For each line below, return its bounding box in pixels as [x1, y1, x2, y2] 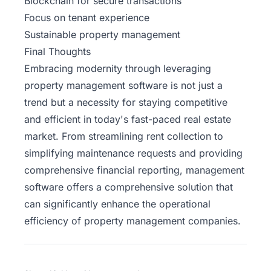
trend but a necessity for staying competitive [24, 96, 227, 109]
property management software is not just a [24, 79, 223, 92]
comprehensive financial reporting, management [24, 164, 244, 177]
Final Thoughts [24, 45, 91, 58]
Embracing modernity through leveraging [24, 62, 211, 75]
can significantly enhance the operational [24, 198, 211, 211]
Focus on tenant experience [24, 11, 149, 24]
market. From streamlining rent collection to [24, 130, 223, 143]
